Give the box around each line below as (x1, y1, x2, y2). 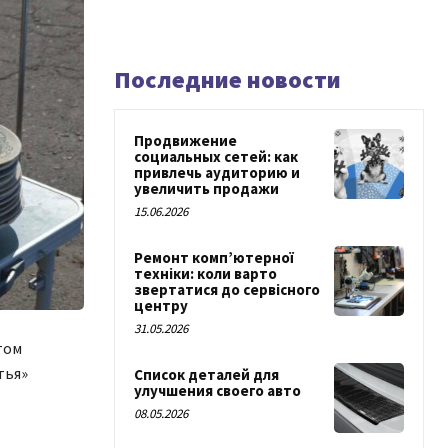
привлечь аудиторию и (134, 163, 300, 182)
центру (134, 296, 188, 315)
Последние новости (114, 64, 341, 95)
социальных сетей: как (134, 147, 298, 166)
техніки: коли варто (134, 264, 277, 283)
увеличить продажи (134, 179, 279, 198)
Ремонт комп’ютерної (134, 248, 294, 267)
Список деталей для (134, 365, 279, 384)
